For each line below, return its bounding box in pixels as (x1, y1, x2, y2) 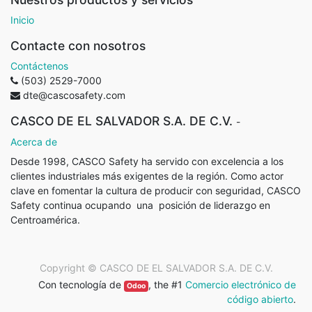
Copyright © (39, 262, 97, 274)
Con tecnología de (38, 279, 124, 290)
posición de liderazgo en (159, 199, 270, 211)
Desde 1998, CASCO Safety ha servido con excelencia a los (10, 155, 283, 167)
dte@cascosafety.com (23, 89, 125, 101)
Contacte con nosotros (10, 38, 146, 53)
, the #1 (148, 279, 185, 290)
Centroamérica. (10, 214, 80, 226)
